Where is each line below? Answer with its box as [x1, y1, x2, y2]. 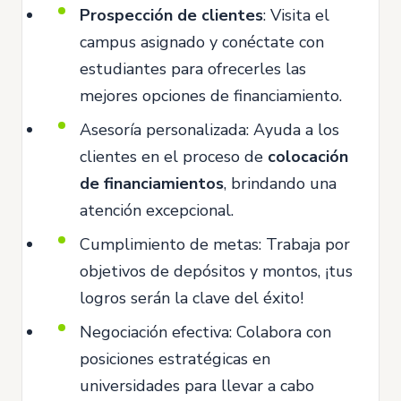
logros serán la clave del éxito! [80, 286, 303, 309]
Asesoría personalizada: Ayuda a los [80, 118, 339, 141]
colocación [268, 145, 348, 167]
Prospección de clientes [80, 4, 263, 26]
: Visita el [263, 4, 329, 26]
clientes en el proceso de [80, 145, 268, 167]
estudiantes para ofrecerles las [80, 57, 306, 80]
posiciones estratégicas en [80, 347, 270, 370]
